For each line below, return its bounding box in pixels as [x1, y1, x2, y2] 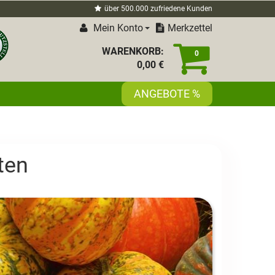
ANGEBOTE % [134, 87, 200, 100]
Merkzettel [168, 22, 212, 34]
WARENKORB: [102, 45, 164, 57]
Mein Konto [91, 22, 143, 34]
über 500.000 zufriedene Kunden [104, 4, 212, 13]
